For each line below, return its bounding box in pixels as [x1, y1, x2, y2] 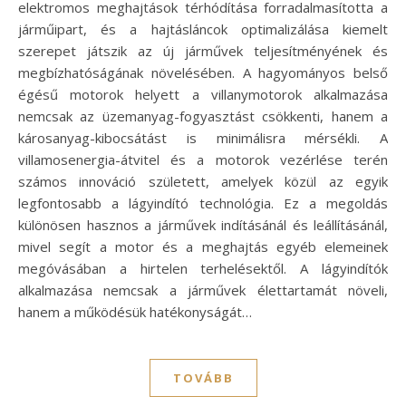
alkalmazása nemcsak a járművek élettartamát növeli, [18, 280, 388, 299]
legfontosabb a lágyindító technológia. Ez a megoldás [18, 193, 388, 212]
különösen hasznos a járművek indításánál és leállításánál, [18, 215, 388, 234]
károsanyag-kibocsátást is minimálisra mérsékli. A [18, 128, 388, 147]
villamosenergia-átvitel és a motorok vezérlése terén [18, 150, 388, 169]
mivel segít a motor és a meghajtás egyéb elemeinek [18, 237, 388, 256]
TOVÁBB [172, 369, 234, 386]
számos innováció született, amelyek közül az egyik [18, 171, 388, 190]
